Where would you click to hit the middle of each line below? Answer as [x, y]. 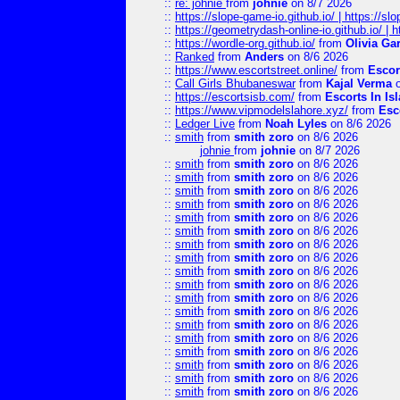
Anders [264, 57]
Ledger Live [205, 124]
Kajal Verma [359, 83]
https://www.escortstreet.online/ [256, 70]
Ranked [195, 57]
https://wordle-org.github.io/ [245, 43]
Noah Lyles [296, 124]
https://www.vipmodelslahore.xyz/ [262, 110]
